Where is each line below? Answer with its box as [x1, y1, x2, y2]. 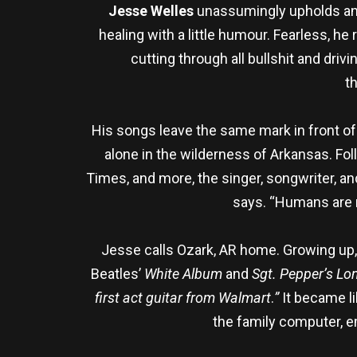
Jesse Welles [108, 2, 197, 19]
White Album [143, 265, 226, 282]
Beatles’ [90, 265, 144, 282]
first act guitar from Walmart [95, 288, 271, 306]
